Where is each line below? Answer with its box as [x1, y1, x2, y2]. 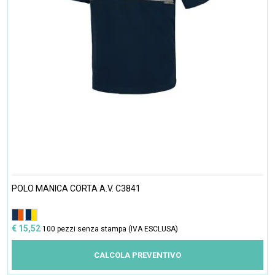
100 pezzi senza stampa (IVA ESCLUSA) [42, 224, 178, 233]
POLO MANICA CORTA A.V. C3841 [12, 183, 141, 193]
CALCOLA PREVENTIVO [94, 250, 181, 260]
